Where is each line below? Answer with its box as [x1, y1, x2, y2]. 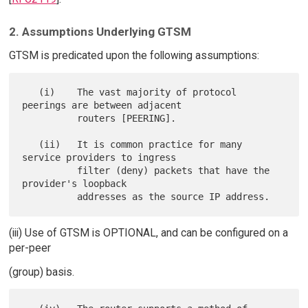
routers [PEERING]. [22, 112, 78, 124]
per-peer [8, 241, 51, 254]
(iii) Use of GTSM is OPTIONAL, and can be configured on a [8, 225, 288, 239]
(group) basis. [8, 265, 74, 278]
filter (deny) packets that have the [22, 164, 78, 176]
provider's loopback [22, 177, 127, 189]
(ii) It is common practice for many [22, 138, 39, 150]
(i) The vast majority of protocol [22, 86, 39, 98]
